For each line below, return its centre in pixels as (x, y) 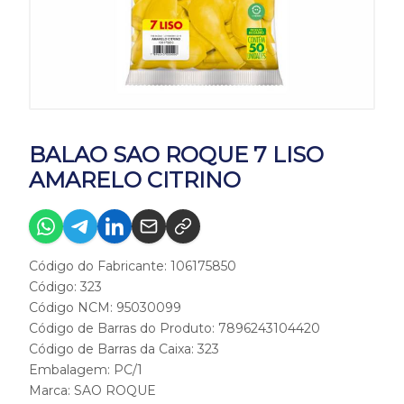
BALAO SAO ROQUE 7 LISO (176, 155)
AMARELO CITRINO (135, 180)
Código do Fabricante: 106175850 (133, 266)
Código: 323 (65, 287)
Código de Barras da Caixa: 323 (124, 349)
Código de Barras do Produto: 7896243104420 (174, 328)
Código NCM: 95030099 (105, 308)
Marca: (51, 390)
